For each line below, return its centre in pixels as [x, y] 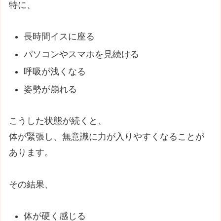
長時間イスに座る [59, 37]
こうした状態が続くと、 [58, 121]
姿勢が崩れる [50, 89]
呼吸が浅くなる [55, 72]
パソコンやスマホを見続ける [81, 54]
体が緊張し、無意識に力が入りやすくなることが [107, 137]
